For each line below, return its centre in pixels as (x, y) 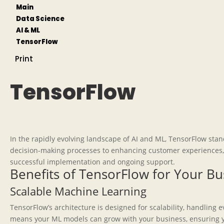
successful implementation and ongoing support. (92, 162)
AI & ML (28, 30)
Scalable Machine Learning (78, 191)
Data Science (40, 19)
